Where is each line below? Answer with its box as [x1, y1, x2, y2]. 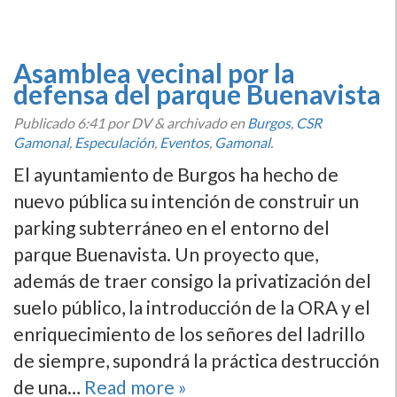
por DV [105, 114, 154, 131]
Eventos [160, 134, 209, 151]
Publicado [13, 114, 77, 131]
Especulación [74, 134, 154, 151]
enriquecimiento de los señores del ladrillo [13, 323, 365, 345]
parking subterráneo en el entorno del [13, 216, 330, 238]
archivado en [164, 114, 247, 131]
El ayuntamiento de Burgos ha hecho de [13, 163, 339, 185]
